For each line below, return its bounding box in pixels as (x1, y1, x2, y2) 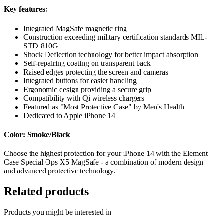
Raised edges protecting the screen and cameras (23, 67, 168, 76)
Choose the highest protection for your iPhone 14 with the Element (4, 149, 208, 158)
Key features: (4, 5, 47, 14)
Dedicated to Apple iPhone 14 (23, 111, 115, 120)
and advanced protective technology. (4, 167, 115, 175)
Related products (4, 185, 89, 198)
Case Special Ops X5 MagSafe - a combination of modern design (4, 158, 203, 167)
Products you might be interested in (4, 207, 111, 216)
